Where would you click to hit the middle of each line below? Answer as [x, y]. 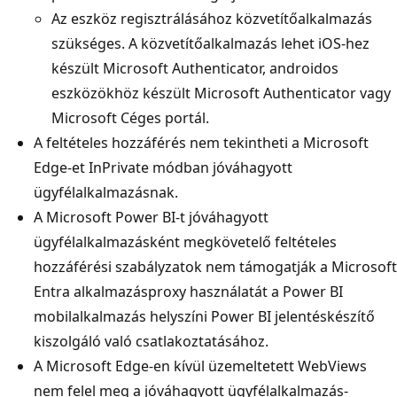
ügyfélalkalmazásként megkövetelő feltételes [185, 241]
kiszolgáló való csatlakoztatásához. [151, 341]
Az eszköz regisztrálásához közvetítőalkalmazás [212, 18]
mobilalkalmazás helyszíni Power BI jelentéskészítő [204, 316]
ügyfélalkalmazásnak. [106, 192]
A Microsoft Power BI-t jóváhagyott [151, 217]
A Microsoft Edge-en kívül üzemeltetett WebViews [200, 366]
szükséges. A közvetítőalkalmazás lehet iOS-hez [210, 43]
